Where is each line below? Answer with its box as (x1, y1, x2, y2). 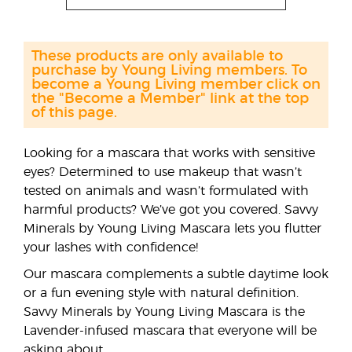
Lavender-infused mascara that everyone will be (24, 324, 317, 337)
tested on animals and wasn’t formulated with (24, 185, 309, 197)
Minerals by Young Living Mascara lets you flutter (24, 222, 321, 235)
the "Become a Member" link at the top (31, 92, 309, 106)
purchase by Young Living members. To (31, 64, 307, 78)
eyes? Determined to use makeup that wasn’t (24, 166, 302, 178)
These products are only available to (31, 49, 283, 64)
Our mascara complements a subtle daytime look (24, 268, 328, 280)
